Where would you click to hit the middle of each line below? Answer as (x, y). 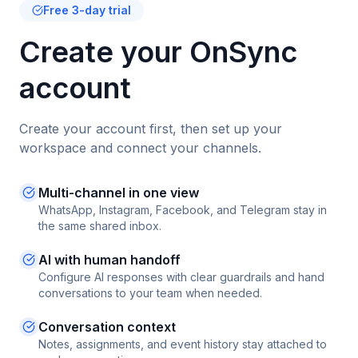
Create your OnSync (158, 52)
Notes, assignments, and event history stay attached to (183, 344)
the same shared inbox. (100, 226)
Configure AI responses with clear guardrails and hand (181, 277)
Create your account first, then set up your (151, 129)
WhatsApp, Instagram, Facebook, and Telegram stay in (183, 210)
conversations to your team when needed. (150, 293)
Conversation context (107, 327)
